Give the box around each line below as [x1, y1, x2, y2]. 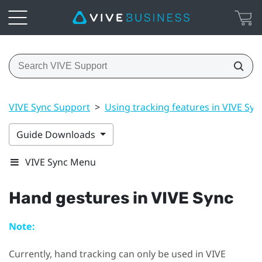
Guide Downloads [16, 127, 98, 141]
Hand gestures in [9, 188, 151, 208]
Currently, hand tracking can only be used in [9, 247, 206, 261]
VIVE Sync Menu [25, 155, 96, 168]
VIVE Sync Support [9, 100, 90, 113]
